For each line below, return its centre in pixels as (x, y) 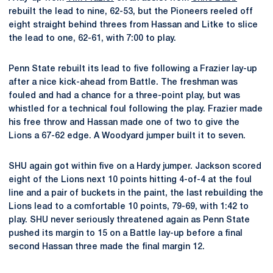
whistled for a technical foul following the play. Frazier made (136, 109)
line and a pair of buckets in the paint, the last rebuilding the (136, 193)
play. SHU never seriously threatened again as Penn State (129, 220)
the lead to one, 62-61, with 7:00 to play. (92, 39)
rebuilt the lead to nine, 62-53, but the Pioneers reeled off (131, 12)
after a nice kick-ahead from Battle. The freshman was (123, 83)
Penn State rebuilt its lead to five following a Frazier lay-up (133, 69)
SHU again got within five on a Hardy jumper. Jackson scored (135, 167)
